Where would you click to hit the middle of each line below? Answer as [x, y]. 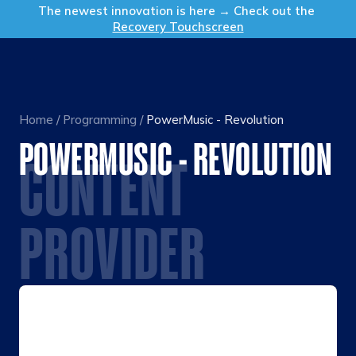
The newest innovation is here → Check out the [178, 11]
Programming [100, 120]
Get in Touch [277, 8]
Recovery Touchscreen [178, 27]
